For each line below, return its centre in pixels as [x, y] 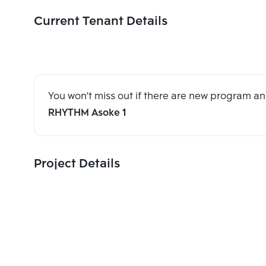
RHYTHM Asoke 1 [87, 113]
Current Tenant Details [101, 22]
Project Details [77, 164]
